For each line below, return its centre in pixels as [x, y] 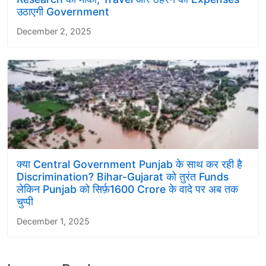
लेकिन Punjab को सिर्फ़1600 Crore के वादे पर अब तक [127, 189]
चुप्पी [25, 202]
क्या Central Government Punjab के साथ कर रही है [129, 164]
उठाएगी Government [63, 12]
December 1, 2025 [53, 221]
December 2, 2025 [54, 31]
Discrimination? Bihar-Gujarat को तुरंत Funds [123, 177]
